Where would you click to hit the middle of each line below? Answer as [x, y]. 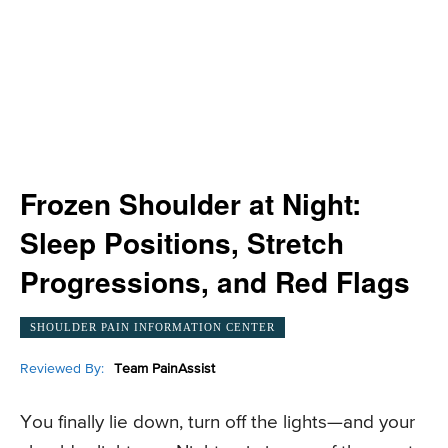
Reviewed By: [62, 368]
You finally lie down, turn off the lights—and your [217, 423]
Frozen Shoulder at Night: [190, 203]
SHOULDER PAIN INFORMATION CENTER [152, 326]
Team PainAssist [164, 368]
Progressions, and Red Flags [215, 281]
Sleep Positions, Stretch [182, 242]
